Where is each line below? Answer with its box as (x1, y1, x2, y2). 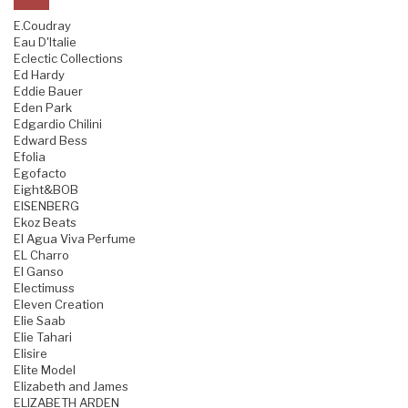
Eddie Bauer (14, 84, 83, 99)
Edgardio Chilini (14, 117, 102, 132)
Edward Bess (14, 133, 87, 148)
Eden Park (14, 100, 72, 116)
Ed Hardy (14, 67, 65, 83)
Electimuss (14, 280, 75, 296)
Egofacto (14, 166, 66, 181)
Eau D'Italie (14, 35, 76, 50)
